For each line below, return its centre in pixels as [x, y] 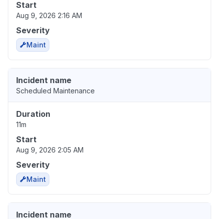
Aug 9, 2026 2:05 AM [50, 150]
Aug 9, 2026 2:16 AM [49, 16]
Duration [33, 114]
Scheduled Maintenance [55, 91]
